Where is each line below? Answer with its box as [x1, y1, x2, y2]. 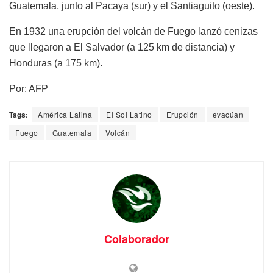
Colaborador [104, 230, 169, 247]
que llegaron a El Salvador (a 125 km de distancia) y [9, 41, 235, 52]
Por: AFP [9, 83, 48, 94]
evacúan [212, 108, 243, 119]
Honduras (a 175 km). [9, 57, 102, 68]
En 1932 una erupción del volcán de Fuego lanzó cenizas [9, 26, 258, 37]
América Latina [38, 108, 92, 119]
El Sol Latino [106, 108, 152, 119]
